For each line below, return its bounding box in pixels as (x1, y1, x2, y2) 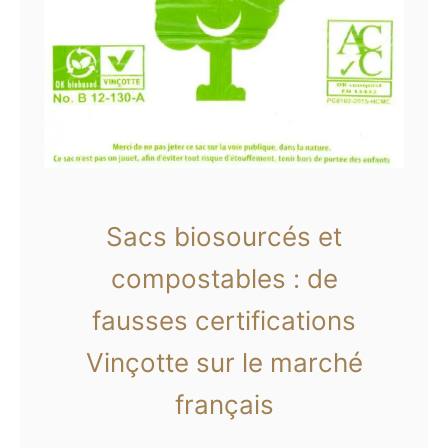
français (174, 388, 274, 420)
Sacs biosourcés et (106, 220, 342, 252)
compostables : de (110, 262, 338, 294)
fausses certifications (92, 304, 356, 336)
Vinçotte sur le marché (85, 346, 363, 378)
